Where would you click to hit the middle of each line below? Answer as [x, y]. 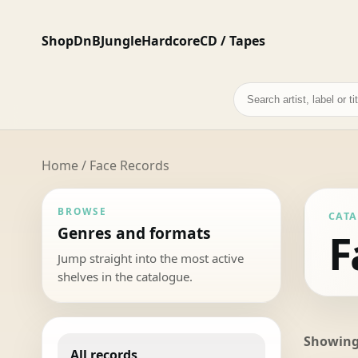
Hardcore [171, 40]
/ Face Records [124, 165]
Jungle [121, 40]
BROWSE [82, 211]
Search [253, 91]
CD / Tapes [233, 40]
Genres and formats [135, 233]
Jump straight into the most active [151, 258]
